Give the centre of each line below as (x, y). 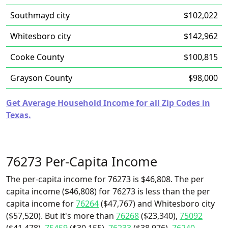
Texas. (19, 115)
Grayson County (41, 78)
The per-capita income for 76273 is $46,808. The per (105, 179)
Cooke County (37, 57)
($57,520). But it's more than (61, 216)
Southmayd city (40, 15)
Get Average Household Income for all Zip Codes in (108, 103)
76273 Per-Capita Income (82, 161)
